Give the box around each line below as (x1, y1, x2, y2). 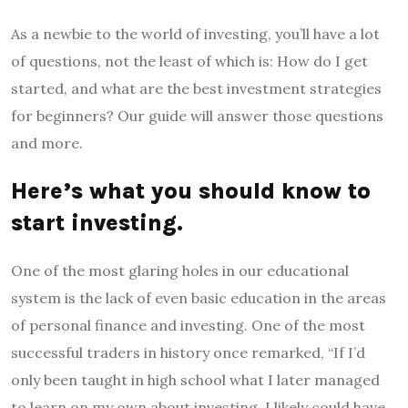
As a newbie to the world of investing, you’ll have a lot (11, 24, 380, 43)
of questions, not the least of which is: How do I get (11, 51, 368, 70)
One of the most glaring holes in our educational (11, 260, 349, 280)
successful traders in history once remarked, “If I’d (11, 342, 365, 362)
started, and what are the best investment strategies (11, 78, 382, 97)
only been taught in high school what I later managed (11, 370, 380, 389)
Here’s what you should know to (11, 177, 371, 204)
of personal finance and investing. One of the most (11, 315, 365, 334)
